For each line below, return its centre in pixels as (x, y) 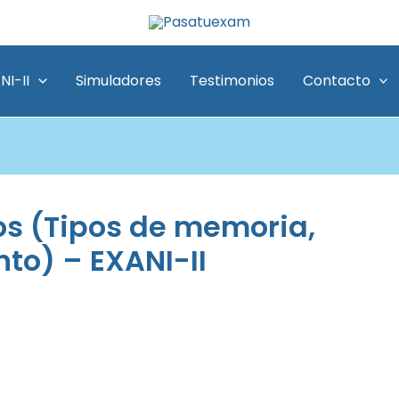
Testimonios (232, 81)
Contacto (336, 81)
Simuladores (118, 81)
